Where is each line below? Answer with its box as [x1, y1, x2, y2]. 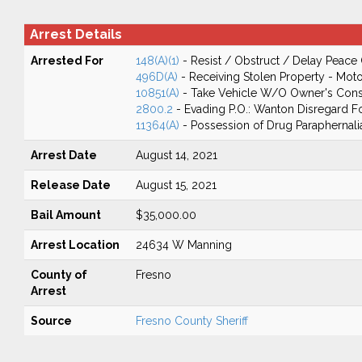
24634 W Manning [135, 238, 232, 251]
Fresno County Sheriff [135, 314, 248, 327]
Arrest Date [30, 149, 97, 162]
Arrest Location [30, 238, 120, 251]
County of [30, 268, 87, 281]
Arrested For [30, 54, 103, 67]
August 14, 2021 [135, 149, 217, 162]
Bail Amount [30, 208, 101, 221]
